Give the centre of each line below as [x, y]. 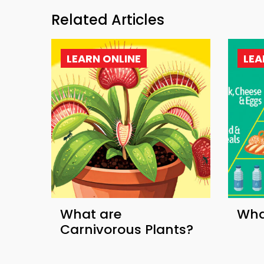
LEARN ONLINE [104, 59]
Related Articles [108, 20]
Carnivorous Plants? [127, 230]
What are [91, 214]
